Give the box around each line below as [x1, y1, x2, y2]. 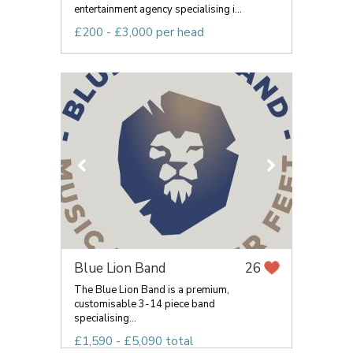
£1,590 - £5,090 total [74, 333, 193, 349]
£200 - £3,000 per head [74, 24, 204, 40]
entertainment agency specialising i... [74, 2, 242, 17]
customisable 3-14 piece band [74, 297, 215, 311]
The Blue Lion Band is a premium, [74, 283, 229, 297]
